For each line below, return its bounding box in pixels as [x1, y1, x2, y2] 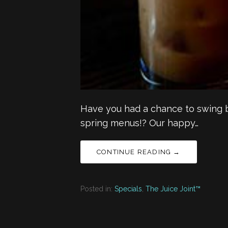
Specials [115, 185, 142, 193]
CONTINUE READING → [97, 148, 181, 156]
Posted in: [80, 185, 115, 193]
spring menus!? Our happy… [80, 118, 198, 129]
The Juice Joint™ [146, 185, 201, 193]
